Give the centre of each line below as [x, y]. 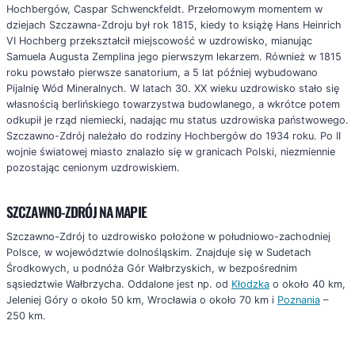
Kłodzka [250, 284]
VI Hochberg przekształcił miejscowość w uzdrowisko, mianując [159, 41]
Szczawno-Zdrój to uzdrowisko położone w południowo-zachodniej [168, 237]
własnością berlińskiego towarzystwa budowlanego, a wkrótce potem [173, 105]
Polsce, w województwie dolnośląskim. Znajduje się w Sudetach [159, 253]
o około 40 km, [307, 284]
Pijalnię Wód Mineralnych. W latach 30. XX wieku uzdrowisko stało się [173, 89]
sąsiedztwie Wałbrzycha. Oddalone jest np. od [119, 284]
